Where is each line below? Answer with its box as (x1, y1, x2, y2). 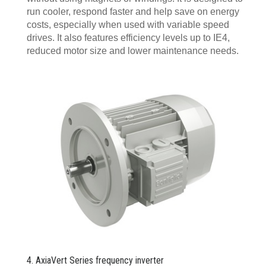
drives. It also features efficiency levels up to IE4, (27, 32, 230, 43)
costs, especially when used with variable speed (27, 19, 229, 30)
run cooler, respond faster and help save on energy (27, 6, 239, 17)
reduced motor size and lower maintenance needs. (27, 45, 239, 56)
